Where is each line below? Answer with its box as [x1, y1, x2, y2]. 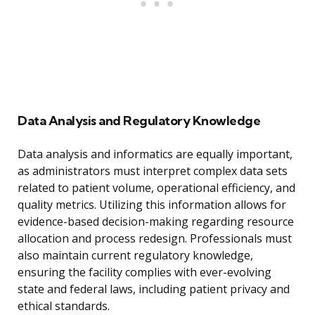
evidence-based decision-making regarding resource [18, 214, 294, 230]
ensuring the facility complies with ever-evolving [18, 264, 271, 281]
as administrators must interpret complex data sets [18, 163, 288, 179]
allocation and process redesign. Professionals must [18, 231, 292, 247]
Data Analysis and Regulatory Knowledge [18, 112, 260, 129]
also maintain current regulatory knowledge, [18, 247, 253, 264]
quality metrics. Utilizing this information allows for [18, 197, 286, 213]
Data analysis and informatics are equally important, [18, 146, 292, 162]
